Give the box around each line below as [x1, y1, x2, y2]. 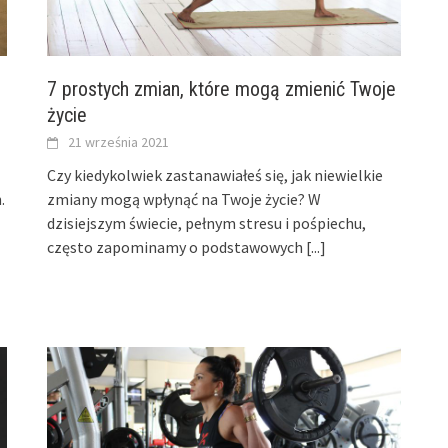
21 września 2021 [68, 133, 170, 152]
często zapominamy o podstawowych [47, 237, 307, 258]
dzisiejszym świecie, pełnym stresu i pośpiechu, [47, 213, 367, 234]
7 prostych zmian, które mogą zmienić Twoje [47, 77, 397, 102]
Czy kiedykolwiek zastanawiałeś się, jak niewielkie [47, 165, 384, 186]
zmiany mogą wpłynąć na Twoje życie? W [47, 189, 322, 210]
